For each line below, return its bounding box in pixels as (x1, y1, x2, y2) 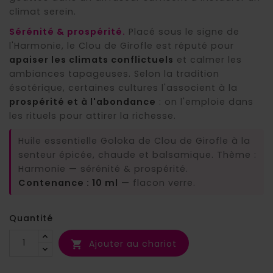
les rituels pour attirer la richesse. (9, 109, 176, 122)
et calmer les (174, 53, 242, 66)
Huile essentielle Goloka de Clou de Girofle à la (18, 134, 250, 147)
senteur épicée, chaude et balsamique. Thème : (18, 148, 257, 161)
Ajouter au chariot (89, 237, 177, 250)
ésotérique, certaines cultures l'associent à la (9, 81, 238, 94)
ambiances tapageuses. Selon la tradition (9, 67, 219, 80)
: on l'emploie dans (156, 95, 253, 108)
